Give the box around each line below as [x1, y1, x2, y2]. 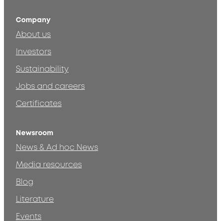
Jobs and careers [16, 81, 85, 92]
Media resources [16, 159, 82, 171]
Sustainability [16, 64, 69, 75]
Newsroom [16, 128, 53, 138]
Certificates [16, 98, 62, 110]
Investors [16, 46, 51, 58]
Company [16, 15, 50, 25]
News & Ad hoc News [16, 142, 98, 153]
